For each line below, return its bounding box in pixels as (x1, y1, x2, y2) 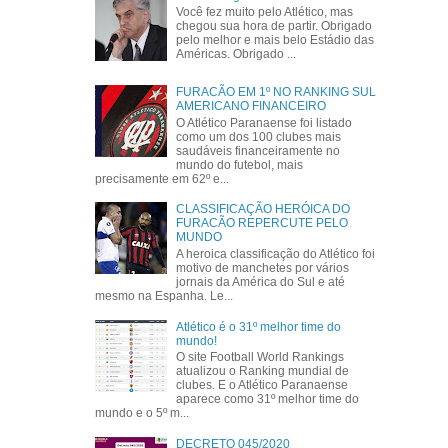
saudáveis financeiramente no (176, 143, 341, 158)
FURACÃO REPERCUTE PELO (176, 216, 349, 231)
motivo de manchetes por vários (176, 260, 350, 275)
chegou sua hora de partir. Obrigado (176, 18, 373, 33)
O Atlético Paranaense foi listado (176, 115, 353, 130)
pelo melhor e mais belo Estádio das (176, 32, 375, 47)
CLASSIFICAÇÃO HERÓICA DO (176, 202, 351, 217)
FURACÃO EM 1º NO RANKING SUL (176, 85, 377, 100)
